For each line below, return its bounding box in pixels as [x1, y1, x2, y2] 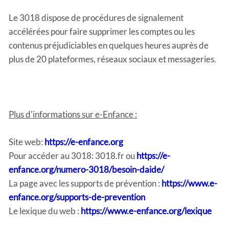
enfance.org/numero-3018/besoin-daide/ [9, 164, 164, 175]
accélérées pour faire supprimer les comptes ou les [9, 26, 195, 37]
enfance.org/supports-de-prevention [9, 191, 145, 202]
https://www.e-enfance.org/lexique [81, 205, 212, 216]
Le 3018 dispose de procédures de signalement [9, 12, 184, 23]
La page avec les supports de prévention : [9, 177, 162, 189]
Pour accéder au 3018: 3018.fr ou [9, 150, 136, 161]
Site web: [9, 136, 44, 147]
